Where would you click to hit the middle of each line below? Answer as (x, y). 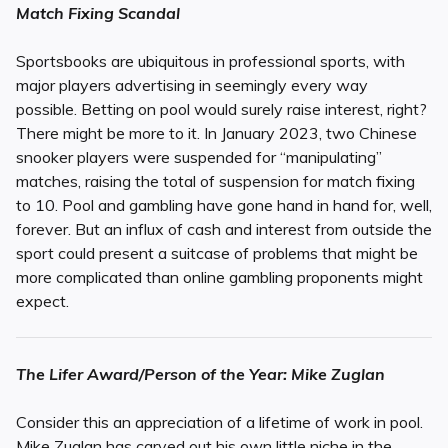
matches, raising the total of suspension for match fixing (215, 181)
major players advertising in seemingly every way (192, 85)
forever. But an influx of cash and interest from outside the (224, 229)
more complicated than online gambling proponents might (219, 277)
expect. (42, 301)
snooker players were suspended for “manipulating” (199, 157)
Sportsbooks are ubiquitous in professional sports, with (210, 61)
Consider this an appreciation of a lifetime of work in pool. (219, 422)
